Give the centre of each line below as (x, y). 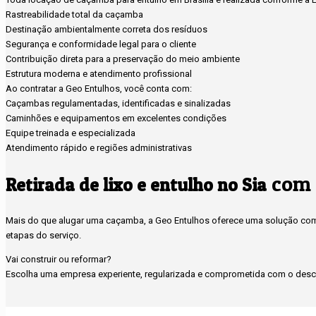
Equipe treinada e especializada (71, 133)
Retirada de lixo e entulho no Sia (136, 185)
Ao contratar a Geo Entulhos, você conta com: (99, 89)
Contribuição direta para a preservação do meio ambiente (123, 59)
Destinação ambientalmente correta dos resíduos (107, 30)
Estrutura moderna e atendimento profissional (99, 74)
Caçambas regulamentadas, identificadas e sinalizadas (118, 104)
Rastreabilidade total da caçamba (74, 15)
